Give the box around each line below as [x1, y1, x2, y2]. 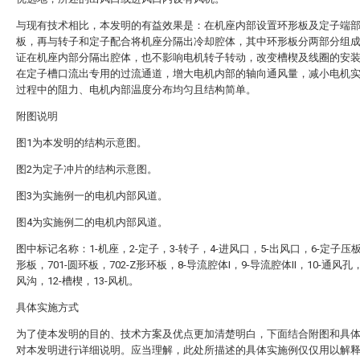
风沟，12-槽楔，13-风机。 [16, 275, 139, 287]
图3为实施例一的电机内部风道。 [16, 190, 168, 202]
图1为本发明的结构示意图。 [16, 137, 147, 149]
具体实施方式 [16, 301, 79, 313]
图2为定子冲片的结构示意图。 [16, 163, 157, 175]
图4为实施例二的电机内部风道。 [16, 216, 168, 228]
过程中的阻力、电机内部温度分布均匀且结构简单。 [16, 84, 256, 96]
